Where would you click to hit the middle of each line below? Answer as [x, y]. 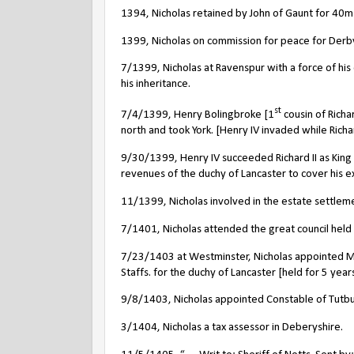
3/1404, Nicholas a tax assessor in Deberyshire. [232, 328]
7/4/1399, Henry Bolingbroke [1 [198, 115]
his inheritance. [156, 85]
